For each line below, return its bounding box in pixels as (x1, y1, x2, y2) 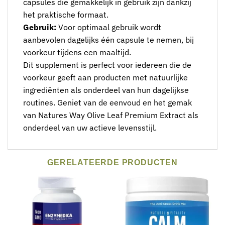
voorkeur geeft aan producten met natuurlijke (23, 72, 188, 82)
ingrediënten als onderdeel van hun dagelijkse (23, 85, 189, 95)
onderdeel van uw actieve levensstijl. (23, 123, 157, 133)
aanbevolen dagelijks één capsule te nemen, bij (23, 35, 194, 45)
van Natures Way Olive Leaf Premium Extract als (23, 110, 198, 120)
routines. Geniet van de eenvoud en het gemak (23, 97, 192, 107)
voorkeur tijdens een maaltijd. (23, 47, 131, 57)
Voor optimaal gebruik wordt (56, 22, 161, 32)
